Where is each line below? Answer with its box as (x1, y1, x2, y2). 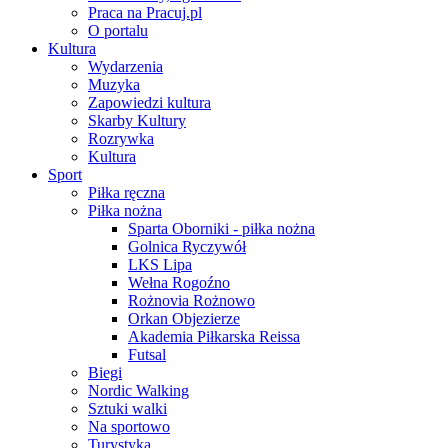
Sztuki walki (88, 400, 167, 417)
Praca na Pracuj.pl (88, 4, 202, 21)
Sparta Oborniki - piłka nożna (128, 220, 315, 237)
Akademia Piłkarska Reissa (128, 328, 300, 345)
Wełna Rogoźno (128, 274, 230, 291)
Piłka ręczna (88, 184, 165, 201)
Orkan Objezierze (128, 310, 240, 327)
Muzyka (88, 76, 140, 93)
